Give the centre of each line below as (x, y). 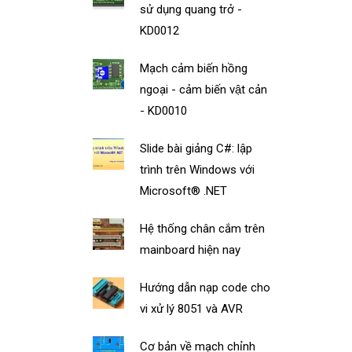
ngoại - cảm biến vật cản (204, 89)
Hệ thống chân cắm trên (203, 228)
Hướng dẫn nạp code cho (205, 287)
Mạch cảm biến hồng (194, 68)
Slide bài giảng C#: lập (196, 148)
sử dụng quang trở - (191, 9)
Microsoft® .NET (184, 191)
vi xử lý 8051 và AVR (192, 308)
